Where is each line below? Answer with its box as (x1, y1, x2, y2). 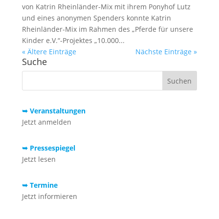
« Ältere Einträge (22, 46, 76, 56)
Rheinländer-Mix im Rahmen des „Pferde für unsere (22, 24, 193, 34)
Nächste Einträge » (135, 46, 197, 56)
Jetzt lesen (22, 154, 56, 164)
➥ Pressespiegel (22, 143, 75, 153)
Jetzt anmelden (22, 117, 71, 127)
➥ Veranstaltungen (22, 106, 86, 115)
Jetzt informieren (22, 191, 77, 201)
